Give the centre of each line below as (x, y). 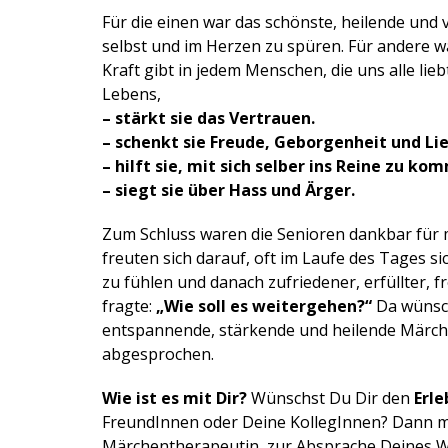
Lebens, (131, 94)
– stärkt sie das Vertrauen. (208, 118)
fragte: (129, 306)
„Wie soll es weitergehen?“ (264, 306)
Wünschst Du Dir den (330, 398)
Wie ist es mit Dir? (174, 398)
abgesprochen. (158, 354)
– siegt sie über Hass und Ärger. (228, 190)
